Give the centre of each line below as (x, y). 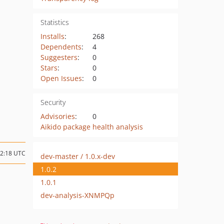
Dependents (61, 47)
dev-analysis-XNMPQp (77, 195)
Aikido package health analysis (91, 127)
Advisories (57, 116)
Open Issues (61, 78)
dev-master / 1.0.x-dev (78, 156)
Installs (52, 36)
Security (53, 102)
